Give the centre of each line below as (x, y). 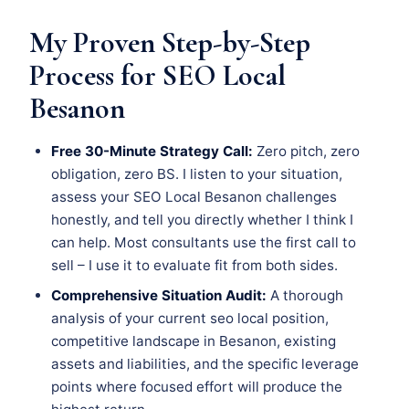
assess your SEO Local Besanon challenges (194, 197)
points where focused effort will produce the (197, 387)
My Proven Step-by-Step (170, 43)
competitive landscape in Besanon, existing (194, 341)
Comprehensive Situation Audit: (159, 296)
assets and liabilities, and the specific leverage (205, 364)
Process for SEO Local (157, 76)
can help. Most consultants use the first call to (204, 243)
